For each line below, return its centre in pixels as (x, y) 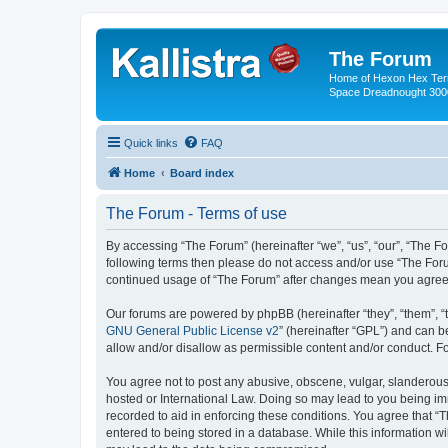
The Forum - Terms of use (196, 213)
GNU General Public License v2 (192, 330)
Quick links (151, 142)
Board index (202, 172)
